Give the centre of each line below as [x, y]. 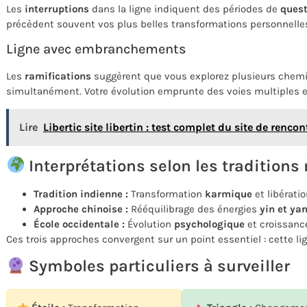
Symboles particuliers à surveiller [158, 266]
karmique [229, 194]
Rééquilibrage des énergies [194, 209]
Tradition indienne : [81, 194]
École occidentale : [79, 224]
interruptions [57, 9]
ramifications [58, 76]
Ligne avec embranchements [96, 49]
